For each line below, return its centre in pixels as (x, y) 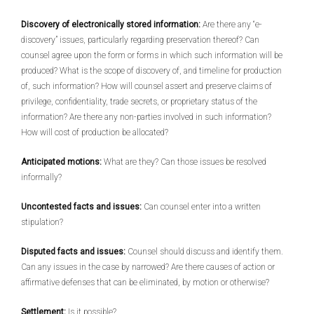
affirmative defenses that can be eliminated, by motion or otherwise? (145, 282)
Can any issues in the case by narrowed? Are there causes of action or (148, 267)
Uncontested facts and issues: (81, 207)
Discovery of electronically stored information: (111, 25)
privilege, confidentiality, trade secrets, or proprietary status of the (139, 102)
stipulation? (42, 222)
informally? (41, 177)
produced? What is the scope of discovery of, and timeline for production (151, 71)
